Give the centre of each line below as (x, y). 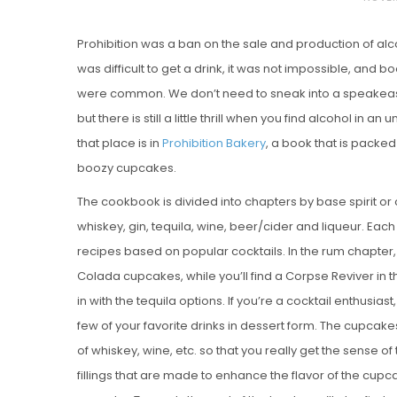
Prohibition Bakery (214, 143)
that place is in (120, 143)
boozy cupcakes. (127, 167)
